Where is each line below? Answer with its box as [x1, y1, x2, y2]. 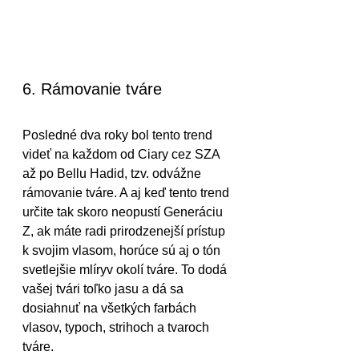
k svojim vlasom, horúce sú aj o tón [22, 244, 224, 258]
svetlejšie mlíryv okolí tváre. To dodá [22, 263, 230, 277]
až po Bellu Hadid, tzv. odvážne [22, 167, 204, 181]
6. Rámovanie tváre [22, 80, 162, 99]
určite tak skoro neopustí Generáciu [22, 205, 226, 220]
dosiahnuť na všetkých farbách [22, 301, 200, 316]
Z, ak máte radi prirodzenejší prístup [22, 224, 228, 239]
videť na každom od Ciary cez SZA [22, 147, 223, 162]
